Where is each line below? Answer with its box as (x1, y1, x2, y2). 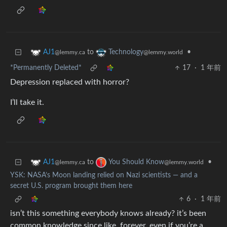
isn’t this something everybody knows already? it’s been (10, 209, 206, 218)
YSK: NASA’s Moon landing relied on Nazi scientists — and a (10, 172, 198, 179)
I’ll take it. (10, 98, 44, 107)
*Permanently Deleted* (10, 64, 82, 72)
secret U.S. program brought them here (10, 182, 132, 190)
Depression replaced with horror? (10, 78, 129, 87)
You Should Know (108, 159, 164, 166)
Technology (108, 49, 143, 56)
